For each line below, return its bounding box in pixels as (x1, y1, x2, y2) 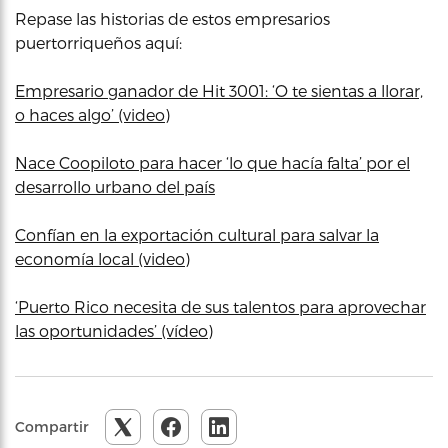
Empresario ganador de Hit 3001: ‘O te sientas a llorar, (15, 80, 423, 100)
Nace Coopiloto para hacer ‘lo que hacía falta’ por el (15, 152, 410, 172)
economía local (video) (15, 248, 190, 268)
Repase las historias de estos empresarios (15, 8, 330, 28)
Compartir (15, 417, 89, 435)
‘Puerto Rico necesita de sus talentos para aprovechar (15, 296, 426, 316)
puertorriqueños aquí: (15, 32, 182, 52)
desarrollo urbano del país (15, 176, 215, 196)
